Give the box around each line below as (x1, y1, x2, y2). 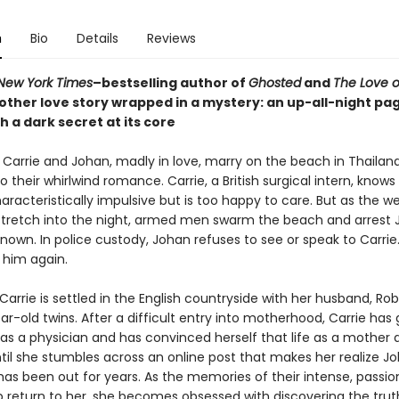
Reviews (146, 29, 196, 47)
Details (76, 29, 118, 47)
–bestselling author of (92, 74, 248, 92)
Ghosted (248, 74, 301, 92)
